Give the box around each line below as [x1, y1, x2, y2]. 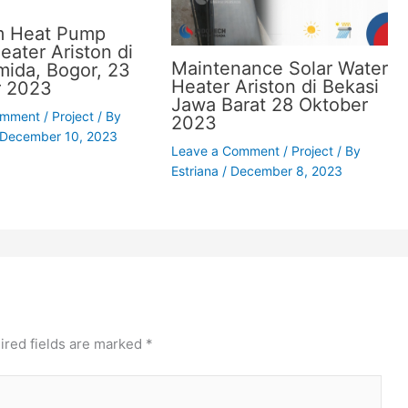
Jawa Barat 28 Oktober [171, 94, 369, 117]
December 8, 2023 [230, 163, 343, 179]
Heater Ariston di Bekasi [171, 76, 380, 98]
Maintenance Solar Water [171, 57, 389, 80]
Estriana [171, 163, 223, 179]
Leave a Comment [171, 143, 280, 159]
